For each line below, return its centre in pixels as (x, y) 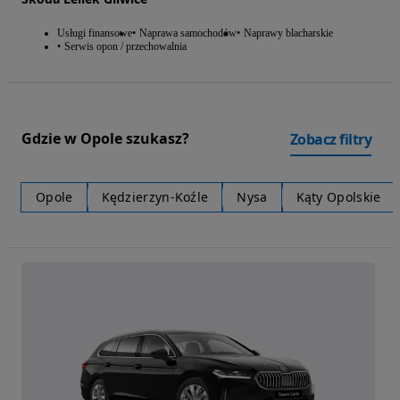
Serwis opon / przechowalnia (125, 46)
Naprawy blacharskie (288, 33)
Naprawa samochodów (188, 33)
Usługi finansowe (95, 33)
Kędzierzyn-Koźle (155, 196)
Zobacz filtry (330, 139)
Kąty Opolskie (338, 196)
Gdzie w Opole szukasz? (105, 139)
